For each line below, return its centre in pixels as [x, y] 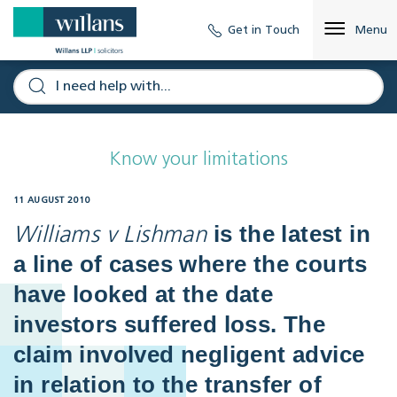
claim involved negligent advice [189, 355]
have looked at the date [144, 295]
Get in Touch [264, 30]
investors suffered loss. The [170, 325]
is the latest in [289, 234]
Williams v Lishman [110, 236]
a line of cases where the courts [191, 265]
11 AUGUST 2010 [52, 201]
